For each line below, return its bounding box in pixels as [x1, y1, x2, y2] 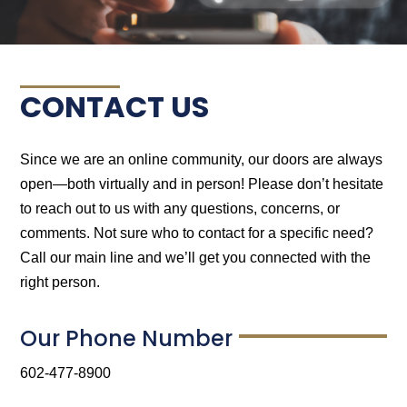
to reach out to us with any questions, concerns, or [20, 200, 341, 216]
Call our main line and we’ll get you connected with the [20, 249, 372, 265]
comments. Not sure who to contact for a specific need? [20, 224, 374, 241]
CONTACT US [20, 85, 210, 127]
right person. [20, 273, 101, 290]
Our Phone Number [20, 323, 233, 353]
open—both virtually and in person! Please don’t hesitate [20, 175, 384, 192]
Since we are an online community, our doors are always [20, 151, 383, 167]
